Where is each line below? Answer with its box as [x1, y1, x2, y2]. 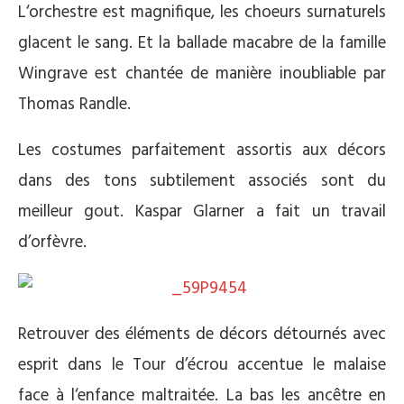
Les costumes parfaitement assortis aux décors [18, 137, 386, 164]
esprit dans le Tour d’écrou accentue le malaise [18, 352, 386, 379]
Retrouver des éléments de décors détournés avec [18, 321, 386, 348]
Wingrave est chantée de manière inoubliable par [18, 60, 386, 87]
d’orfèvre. [18, 229, 87, 256]
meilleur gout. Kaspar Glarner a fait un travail [18, 198, 386, 225]
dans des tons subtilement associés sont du [18, 168, 386, 195]
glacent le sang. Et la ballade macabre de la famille [18, 30, 386, 57]
